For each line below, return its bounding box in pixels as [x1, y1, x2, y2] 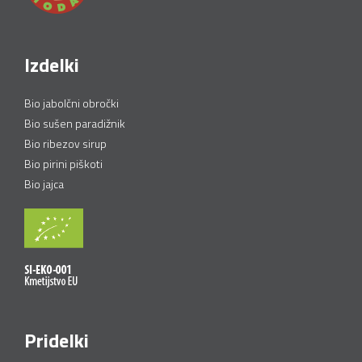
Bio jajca [24, 175, 64, 192]
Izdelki [24, 50, 79, 79]
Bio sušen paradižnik [24, 115, 125, 132]
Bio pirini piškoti [24, 155, 103, 172]
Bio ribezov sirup [24, 135, 107, 152]
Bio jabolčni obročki [24, 95, 119, 112]
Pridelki [24, 326, 89, 355]
